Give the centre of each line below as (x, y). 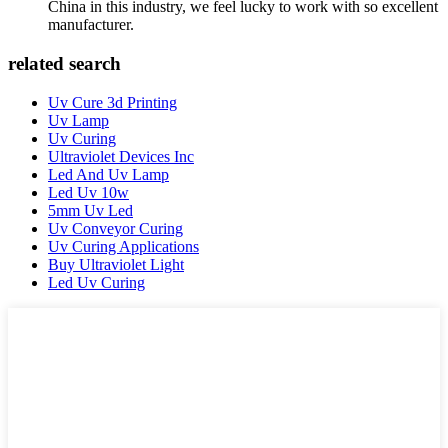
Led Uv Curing (96, 282)
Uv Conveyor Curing (115, 228)
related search (64, 63)
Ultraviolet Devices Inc (121, 156)
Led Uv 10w (88, 192)
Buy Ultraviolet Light (116, 264)
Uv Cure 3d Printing (112, 102)
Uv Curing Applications (123, 246)
